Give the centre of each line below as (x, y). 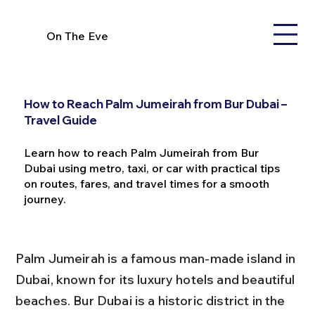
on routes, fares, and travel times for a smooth (146, 184)
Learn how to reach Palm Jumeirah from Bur (141, 153)
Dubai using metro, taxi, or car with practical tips (152, 168)
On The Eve (78, 36)
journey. (45, 199)
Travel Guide (60, 120)
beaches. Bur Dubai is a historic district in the (152, 301)
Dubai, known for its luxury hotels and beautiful (156, 279)
